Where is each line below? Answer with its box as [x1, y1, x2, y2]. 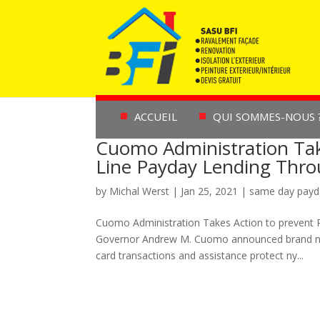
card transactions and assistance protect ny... [96, 249, 304, 262]
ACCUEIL [134, 109, 177, 124]
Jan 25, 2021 [181, 184, 239, 198]
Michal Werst [109, 184, 170, 198]
